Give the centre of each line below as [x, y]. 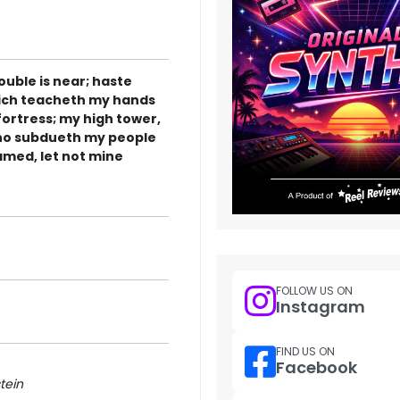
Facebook [317, 368]
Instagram [321, 307]
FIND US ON [305, 352]
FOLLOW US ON [314, 291]
